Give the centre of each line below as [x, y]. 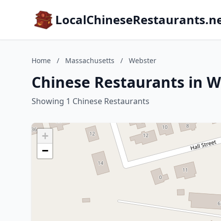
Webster [143, 60]
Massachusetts [90, 60]
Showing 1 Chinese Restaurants [91, 101]
